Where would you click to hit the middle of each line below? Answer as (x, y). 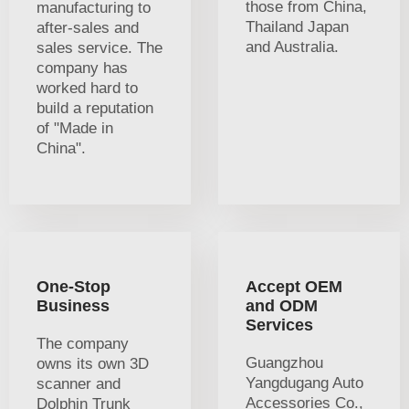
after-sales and (88, 28)
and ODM (282, 306)
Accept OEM (294, 287)
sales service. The (100, 48)
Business (73, 306)
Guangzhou (284, 363)
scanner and (79, 384)
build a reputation (95, 109)
